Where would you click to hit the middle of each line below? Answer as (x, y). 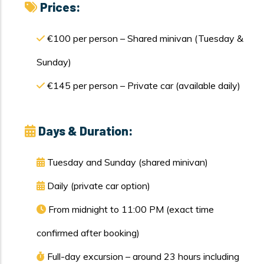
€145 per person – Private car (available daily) (144, 85)
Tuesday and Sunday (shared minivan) (128, 162)
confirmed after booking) (88, 233)
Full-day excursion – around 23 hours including (143, 256)
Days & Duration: (86, 131)
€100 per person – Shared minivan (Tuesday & (145, 38)
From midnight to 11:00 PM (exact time (131, 209)
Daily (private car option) (99, 186)
